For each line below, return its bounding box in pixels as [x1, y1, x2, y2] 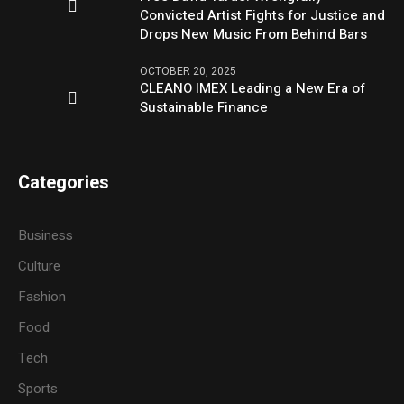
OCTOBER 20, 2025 [140, 62, 237, 79]
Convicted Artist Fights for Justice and [140, 5, 386, 25]
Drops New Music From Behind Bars [140, 23, 368, 44]
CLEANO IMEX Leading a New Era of [140, 78, 366, 98]
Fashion [18, 286, 67, 307]
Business [18, 225, 74, 245]
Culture [18, 255, 61, 276]
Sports [18, 378, 59, 399]
